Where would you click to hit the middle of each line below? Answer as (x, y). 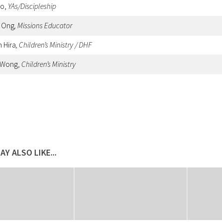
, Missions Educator (43, 25)
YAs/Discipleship (32, 6)
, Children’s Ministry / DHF (54, 45)
